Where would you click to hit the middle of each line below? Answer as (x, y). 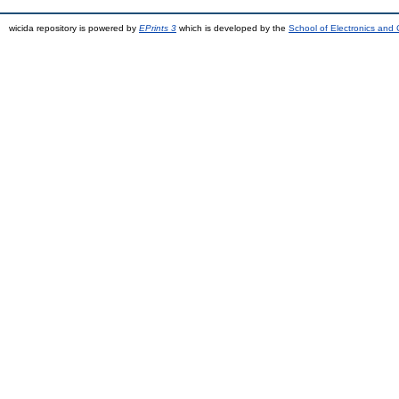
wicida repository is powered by (74, 28)
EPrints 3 (158, 28)
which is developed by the (232, 28)
